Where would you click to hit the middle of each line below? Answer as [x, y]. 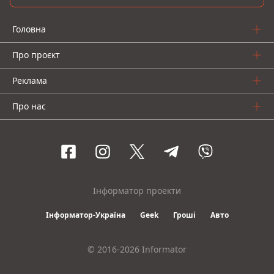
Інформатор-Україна [85, 215]
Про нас [29, 106]
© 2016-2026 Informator [137, 249]
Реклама [30, 80]
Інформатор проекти [137, 190]
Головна [29, 29]
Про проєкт [36, 54]
